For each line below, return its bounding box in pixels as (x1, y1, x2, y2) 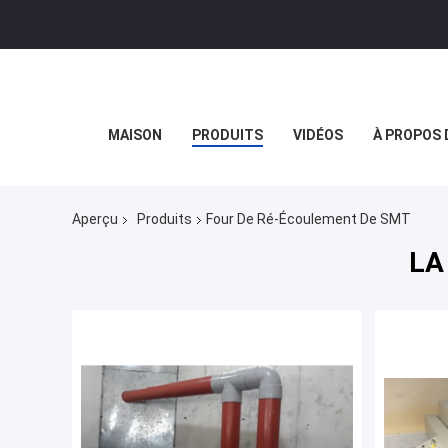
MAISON (107, 127, 162, 143)
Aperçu (72, 211, 118, 228)
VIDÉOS (292, 127, 343, 143)
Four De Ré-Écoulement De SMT (206, 211, 411, 228)
